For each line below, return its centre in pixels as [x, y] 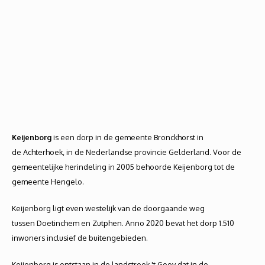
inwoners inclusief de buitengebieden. [80, 238]
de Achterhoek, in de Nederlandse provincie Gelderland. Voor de [127, 152]
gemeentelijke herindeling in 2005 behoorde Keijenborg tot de [123, 167]
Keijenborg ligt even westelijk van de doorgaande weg [108, 208]
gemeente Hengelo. [48, 182]
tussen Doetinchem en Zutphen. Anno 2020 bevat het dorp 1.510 [123, 223]
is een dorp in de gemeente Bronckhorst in [127, 137]
